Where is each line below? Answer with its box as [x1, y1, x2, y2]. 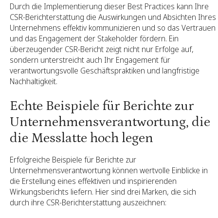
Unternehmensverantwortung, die [10, 114, 210, 130]
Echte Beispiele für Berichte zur [10, 98, 194, 114]
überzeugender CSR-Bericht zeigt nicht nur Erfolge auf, [10, 43, 194, 54]
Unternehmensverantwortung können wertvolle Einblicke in [10, 164, 208, 176]
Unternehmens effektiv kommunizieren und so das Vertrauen [10, 22, 216, 33]
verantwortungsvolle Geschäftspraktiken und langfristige [10, 65, 200, 76]
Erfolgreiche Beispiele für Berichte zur [10, 154, 136, 165]
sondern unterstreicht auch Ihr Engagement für [10, 54, 170, 65]
